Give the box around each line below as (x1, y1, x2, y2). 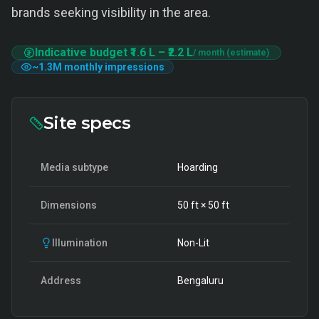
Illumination (52, 237, 108, 249)
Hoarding (177, 162, 218, 173)
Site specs (43, 113, 130, 133)
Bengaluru (177, 275, 224, 286)
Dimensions (41, 199, 97, 211)
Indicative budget (35, 46, 130, 59)
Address (41, 275, 81, 286)
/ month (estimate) (193, 48, 269, 58)
